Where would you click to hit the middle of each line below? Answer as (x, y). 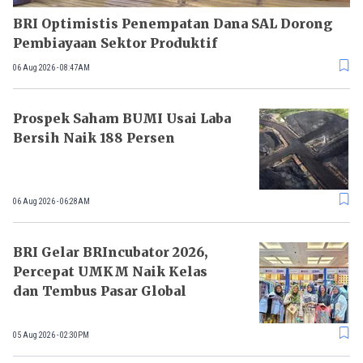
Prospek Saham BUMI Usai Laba (122, 119)
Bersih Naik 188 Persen (94, 138)
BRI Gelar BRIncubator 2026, (110, 252)
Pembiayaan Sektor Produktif (115, 43)
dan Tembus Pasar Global (100, 291)
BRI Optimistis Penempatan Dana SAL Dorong (173, 24)
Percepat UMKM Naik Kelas (110, 272)
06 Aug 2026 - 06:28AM (51, 201)
